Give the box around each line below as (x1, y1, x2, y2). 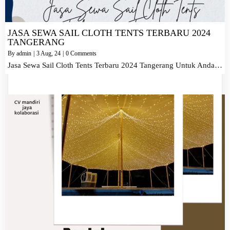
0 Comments (66, 50, 97, 57)
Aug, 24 (41, 50, 61, 57)
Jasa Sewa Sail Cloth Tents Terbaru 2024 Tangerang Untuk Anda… (8, 61, 222, 70)
